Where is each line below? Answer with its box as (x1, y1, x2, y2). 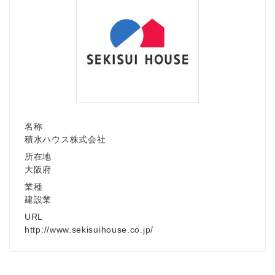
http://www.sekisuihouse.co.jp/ (25, 224, 153, 234)
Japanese (72, 94, 106, 103)
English (72, 171, 98, 180)
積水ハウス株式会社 (25, 134, 106, 144)
